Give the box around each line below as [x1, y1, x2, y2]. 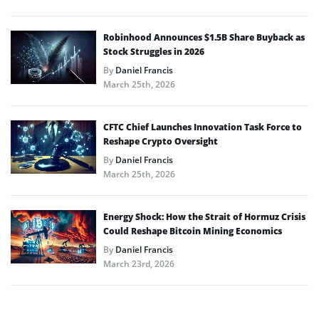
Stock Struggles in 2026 [103, 45, 204, 58]
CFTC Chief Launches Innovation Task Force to [103, 120, 302, 133]
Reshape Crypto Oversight [103, 135, 218, 147]
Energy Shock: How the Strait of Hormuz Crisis [103, 210, 305, 223]
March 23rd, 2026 [103, 257, 174, 270]
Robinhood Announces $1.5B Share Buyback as [103, 31, 305, 43]
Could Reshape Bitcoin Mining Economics [103, 224, 282, 237]
